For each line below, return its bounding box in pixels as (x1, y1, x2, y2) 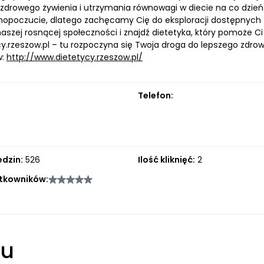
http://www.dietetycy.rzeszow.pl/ (6, 51, 143, 63)
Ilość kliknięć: (137, 154, 195, 166)
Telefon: (137, 90, 173, 101)
